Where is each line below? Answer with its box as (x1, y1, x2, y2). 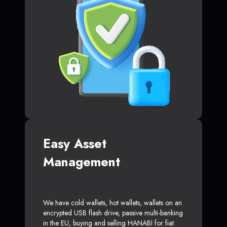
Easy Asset (43, 134, 106, 153)
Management (43, 153, 120, 171)
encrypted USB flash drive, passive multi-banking (43, 208, 183, 218)
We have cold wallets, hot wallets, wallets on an (43, 198, 182, 208)
